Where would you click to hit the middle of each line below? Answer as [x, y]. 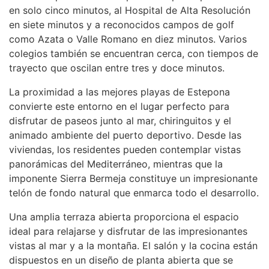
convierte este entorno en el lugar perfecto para [119, 106]
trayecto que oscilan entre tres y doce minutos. [117, 68]
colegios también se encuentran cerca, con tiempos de [134, 53]
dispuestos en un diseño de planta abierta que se [121, 260]
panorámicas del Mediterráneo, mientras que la [116, 164]
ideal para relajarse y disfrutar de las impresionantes [128, 231]
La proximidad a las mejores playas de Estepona [119, 92]
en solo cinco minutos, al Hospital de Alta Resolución [130, 10]
